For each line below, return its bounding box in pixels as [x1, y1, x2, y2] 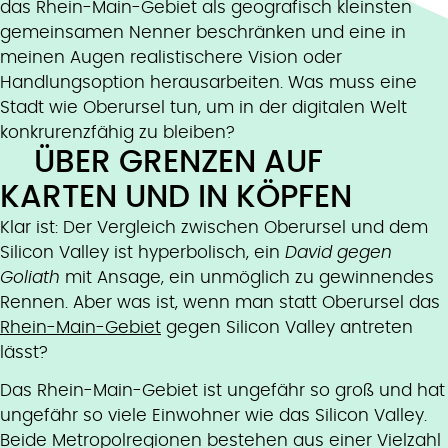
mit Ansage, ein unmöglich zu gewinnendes [60, 269, 434, 287]
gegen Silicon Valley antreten [161, 319, 413, 337]
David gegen [285, 244, 392, 262]
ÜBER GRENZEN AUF [34, 147, 324, 179]
